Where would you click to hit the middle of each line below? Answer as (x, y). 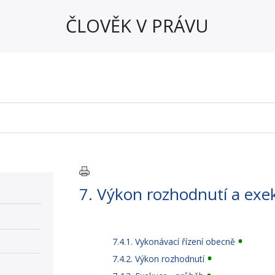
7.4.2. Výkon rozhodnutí (159, 258)
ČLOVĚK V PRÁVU (137, 25)
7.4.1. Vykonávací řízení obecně (174, 241)
